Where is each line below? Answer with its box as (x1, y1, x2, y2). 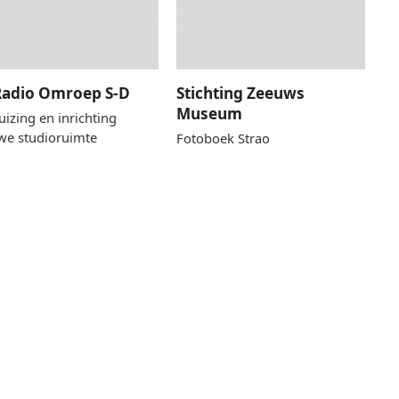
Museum (176, 102, 243, 124)
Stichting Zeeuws (176, 82, 305, 103)
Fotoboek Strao (176, 128, 271, 147)
